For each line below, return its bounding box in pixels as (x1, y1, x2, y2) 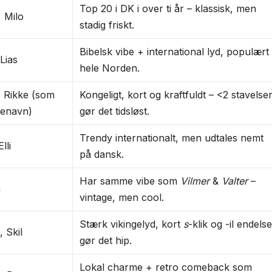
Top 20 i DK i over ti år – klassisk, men (80, 2, 257, 15)
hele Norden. (80, 61, 140, 74)
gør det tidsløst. (80, 104, 150, 117)
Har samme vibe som (80, 174, 181, 187)
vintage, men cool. (80, 191, 165, 203)
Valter (222, 174, 248, 187)
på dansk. (80, 148, 124, 160)
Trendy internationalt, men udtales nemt (80, 131, 264, 144)
